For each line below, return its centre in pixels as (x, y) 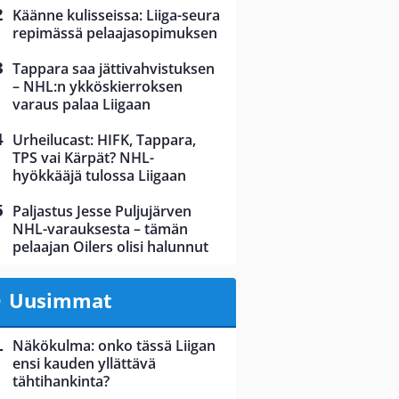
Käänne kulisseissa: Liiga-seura (116, 16)
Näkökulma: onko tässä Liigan (114, 346)
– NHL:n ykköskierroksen (98, 87)
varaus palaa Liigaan (81, 105)
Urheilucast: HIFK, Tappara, (104, 140)
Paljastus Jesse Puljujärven (102, 212)
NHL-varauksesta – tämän (100, 229)
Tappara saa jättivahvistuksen (114, 69)
